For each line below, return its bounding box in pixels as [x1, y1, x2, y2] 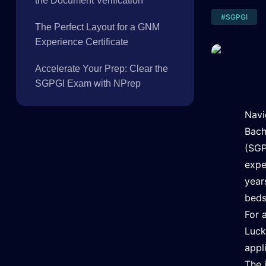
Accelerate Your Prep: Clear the [34, 64, 168, 74]
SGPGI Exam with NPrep [34, 78, 141, 88]
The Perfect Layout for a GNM [34, 22, 160, 32]
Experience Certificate [34, 37, 128, 47]
